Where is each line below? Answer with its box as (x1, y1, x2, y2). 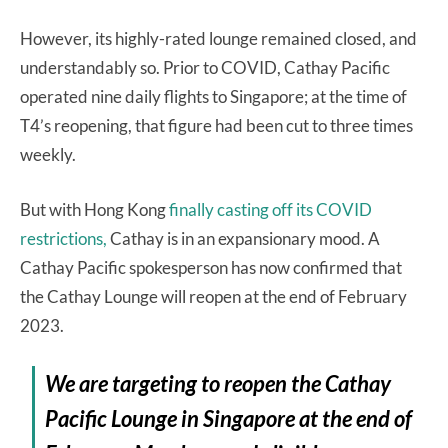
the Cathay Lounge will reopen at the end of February (20, 285, 407, 307)
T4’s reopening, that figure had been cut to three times (20, 114, 413, 136)
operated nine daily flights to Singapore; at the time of (20, 85, 407, 107)
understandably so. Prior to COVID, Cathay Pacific (20, 56, 390, 78)
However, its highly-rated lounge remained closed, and (20, 27, 417, 49)
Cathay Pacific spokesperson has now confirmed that (20, 256, 402, 278)
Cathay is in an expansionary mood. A (107, 227, 380, 249)
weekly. (20, 143, 76, 165)
